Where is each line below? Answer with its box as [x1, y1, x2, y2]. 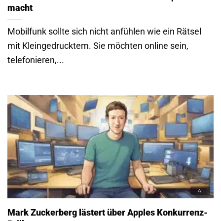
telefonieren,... [7, 54, 64, 65]
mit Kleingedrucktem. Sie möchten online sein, [7, 40, 188, 51]
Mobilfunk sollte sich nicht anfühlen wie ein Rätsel [7, 26, 201, 37]
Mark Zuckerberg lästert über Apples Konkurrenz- [7, 207, 208, 218]
